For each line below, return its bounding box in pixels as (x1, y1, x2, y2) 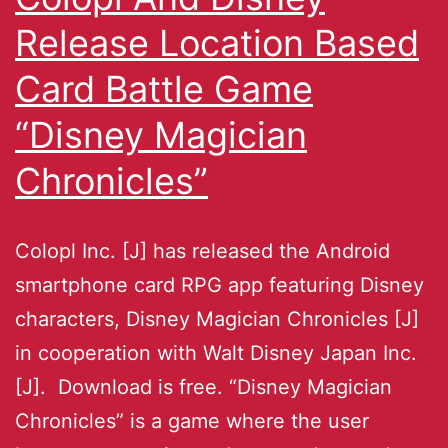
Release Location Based (15, 20, 419, 65)
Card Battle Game (15, 66, 313, 111)
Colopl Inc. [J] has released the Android (15, 238, 390, 263)
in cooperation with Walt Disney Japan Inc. (15, 340, 417, 365)
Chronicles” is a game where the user (15, 408, 369, 433)
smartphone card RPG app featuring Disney (15, 272, 424, 297)
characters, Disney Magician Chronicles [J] (15, 306, 419, 331)
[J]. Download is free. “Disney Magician (15, 374, 392, 399)
